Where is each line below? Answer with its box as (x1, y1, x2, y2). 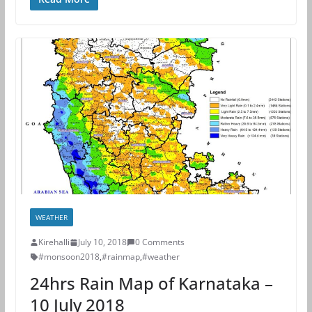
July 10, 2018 (77, 236, 127, 249)
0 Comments (134, 236, 185, 249)
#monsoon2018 (38, 251, 100, 263)
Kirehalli (38, 236, 70, 249)
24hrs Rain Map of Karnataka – (29, 272, 273, 295)
